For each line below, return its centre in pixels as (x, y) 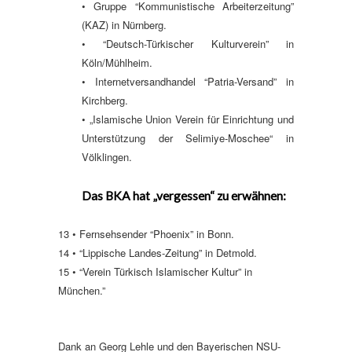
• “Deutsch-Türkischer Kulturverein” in (188, 43)
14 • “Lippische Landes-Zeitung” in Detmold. (158, 252)
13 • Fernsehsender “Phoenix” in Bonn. (146, 233)
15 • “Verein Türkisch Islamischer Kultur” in (155, 271)
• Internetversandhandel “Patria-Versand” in (188, 81)
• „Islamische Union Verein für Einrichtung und (188, 119)
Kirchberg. (105, 100)
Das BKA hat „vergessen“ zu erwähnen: (184, 195)
